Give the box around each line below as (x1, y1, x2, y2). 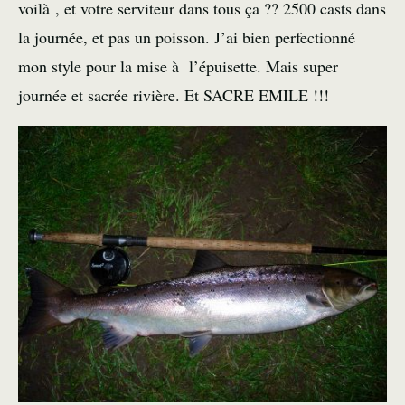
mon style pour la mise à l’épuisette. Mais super (18, 55, 338, 77)
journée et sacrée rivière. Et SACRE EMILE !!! (18, 84, 329, 106)
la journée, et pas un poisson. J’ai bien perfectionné (18, 26, 355, 48)
